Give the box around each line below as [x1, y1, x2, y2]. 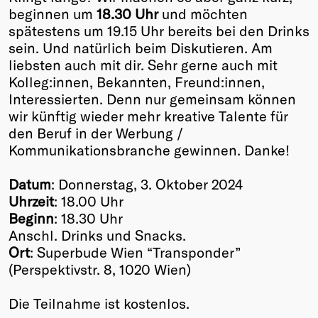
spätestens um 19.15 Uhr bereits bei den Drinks [9, 22, 309, 40]
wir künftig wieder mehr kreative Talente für [9, 107, 288, 125]
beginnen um [9, 5, 97, 23]
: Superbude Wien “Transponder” [30, 243, 241, 261]
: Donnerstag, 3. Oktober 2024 [51, 175, 243, 193]
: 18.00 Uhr [54, 192, 124, 210]
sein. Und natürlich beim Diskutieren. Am [9, 39, 273, 57]
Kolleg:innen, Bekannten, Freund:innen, [9, 73, 265, 91]
